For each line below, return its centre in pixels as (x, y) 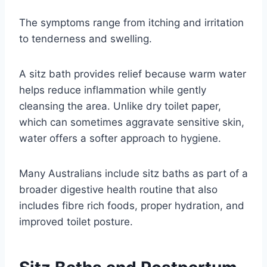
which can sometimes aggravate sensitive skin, (132, 122)
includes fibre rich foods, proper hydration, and (132, 206)
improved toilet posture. (76, 222)
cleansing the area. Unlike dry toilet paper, (120, 106)
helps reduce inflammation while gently (113, 90)
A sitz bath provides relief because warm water (133, 74)
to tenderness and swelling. (86, 39)
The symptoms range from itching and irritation (131, 23)
